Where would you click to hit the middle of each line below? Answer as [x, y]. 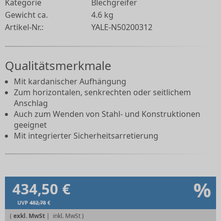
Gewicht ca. [26, 15]
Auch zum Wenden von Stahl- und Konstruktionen [107, 114]
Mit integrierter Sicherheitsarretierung [86, 136]
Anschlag [31, 103]
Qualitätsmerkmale [58, 66]
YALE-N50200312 [122, 27]
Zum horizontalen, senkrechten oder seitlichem [102, 92]
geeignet [30, 125]
